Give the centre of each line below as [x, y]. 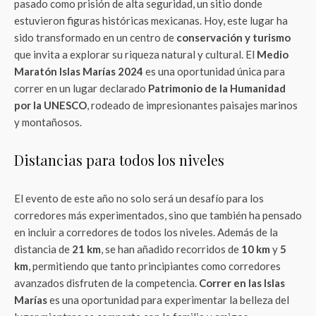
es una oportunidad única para [214, 71]
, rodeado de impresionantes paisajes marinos [192, 105]
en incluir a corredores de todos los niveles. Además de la [146, 232]
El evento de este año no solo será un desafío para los [139, 198]
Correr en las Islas [242, 283]
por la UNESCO [50, 105]
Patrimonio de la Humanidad [217, 88]
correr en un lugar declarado [81, 88]
